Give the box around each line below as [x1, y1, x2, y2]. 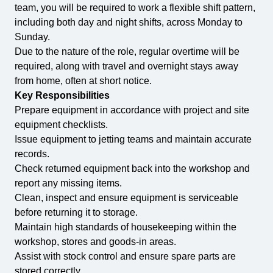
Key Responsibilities [15, 90, 110, 101]
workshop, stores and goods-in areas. [15, 236, 176, 247]
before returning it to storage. [15, 207, 138, 218]
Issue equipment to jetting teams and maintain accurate [15, 134, 252, 144]
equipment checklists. [15, 119, 108, 130]
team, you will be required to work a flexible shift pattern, [15, 2, 255, 13]
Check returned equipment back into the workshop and [15, 163, 250, 174]
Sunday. [15, 32, 50, 42]
